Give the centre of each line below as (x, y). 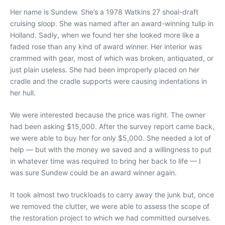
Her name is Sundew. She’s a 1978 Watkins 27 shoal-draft (104, 12)
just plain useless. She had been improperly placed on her (105, 69)
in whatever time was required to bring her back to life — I (105, 161)
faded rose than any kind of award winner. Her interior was (106, 46)
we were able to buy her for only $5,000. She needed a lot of (110, 138)
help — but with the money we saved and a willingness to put (111, 149)
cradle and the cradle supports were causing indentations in (108, 81)
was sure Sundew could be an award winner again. (93, 172)
